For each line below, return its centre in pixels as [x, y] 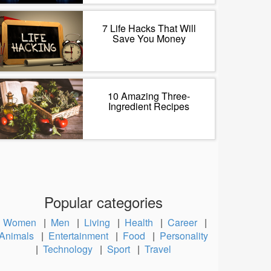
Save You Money [149, 38]
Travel [160, 249]
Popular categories [103, 202]
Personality [184, 236]
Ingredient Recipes [149, 106]
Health [141, 222]
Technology [70, 249]
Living [99, 222]
